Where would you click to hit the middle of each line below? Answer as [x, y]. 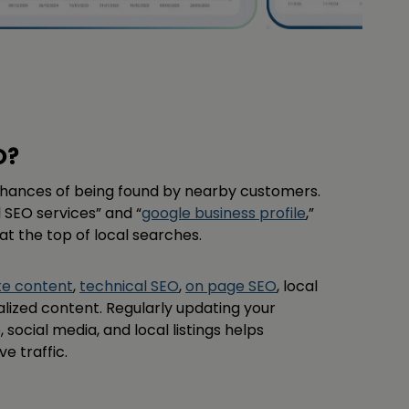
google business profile [224, 214]
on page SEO [231, 287]
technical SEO [129, 287]
